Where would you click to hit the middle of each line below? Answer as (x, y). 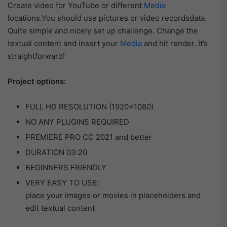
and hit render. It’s (175, 44)
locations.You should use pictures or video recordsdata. (107, 18)
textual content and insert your (64, 44)
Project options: (37, 82)
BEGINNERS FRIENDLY (66, 168)
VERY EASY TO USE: (62, 183)
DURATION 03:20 (56, 153)
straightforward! (36, 56)
